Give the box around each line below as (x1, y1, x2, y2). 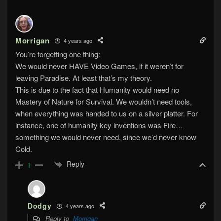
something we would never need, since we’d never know (15, 132, 196, 142)
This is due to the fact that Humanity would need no (15, 84, 179, 95)
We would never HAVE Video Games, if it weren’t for (15, 61, 184, 71)
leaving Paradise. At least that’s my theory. (15, 73, 152, 83)
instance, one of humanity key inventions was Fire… (15, 120, 183, 130)
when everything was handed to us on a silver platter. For (15, 108, 198, 118)
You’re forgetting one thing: (15, 49, 100, 59)
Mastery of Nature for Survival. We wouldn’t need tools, (15, 96, 192, 107)
